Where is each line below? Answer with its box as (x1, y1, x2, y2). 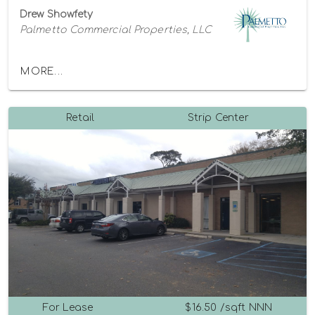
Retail (66, 112, 95, 123)
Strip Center (187, 112, 249, 123)
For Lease (42, 302, 94, 314)
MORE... (20, 66, 63, 77)
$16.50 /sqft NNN (185, 302, 273, 314)
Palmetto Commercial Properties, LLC (20, 24, 212, 35)
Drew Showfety (20, 8, 94, 20)
